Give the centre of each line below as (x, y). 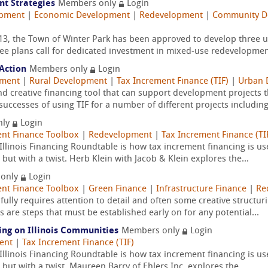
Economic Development (82, 16)
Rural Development (68, 82)
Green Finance (118, 189)
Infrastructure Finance (201, 189)
